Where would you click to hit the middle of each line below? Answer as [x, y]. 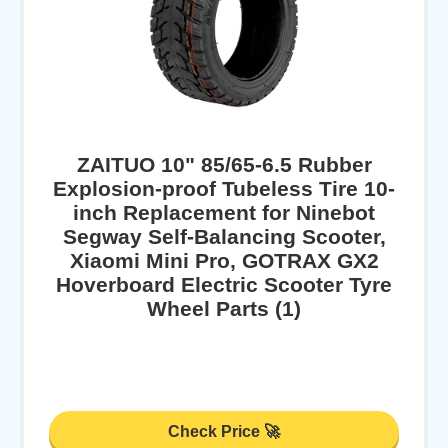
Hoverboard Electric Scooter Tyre [224, 285]
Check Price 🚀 [224, 431]
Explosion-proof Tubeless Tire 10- [224, 189]
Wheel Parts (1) [224, 309]
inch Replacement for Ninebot [224, 213]
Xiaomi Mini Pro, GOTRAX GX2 [224, 261]
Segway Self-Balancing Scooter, [224, 237]
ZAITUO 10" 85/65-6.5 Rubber [224, 165]
